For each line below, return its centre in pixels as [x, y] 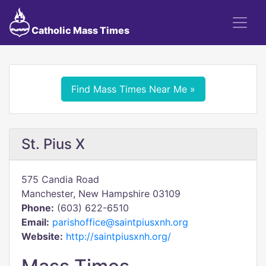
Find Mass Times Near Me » [133, 89]
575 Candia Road [60, 179]
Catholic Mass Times [79, 30]
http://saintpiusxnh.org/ [118, 236]
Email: [35, 222]
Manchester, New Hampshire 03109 [101, 194]
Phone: [38, 208]
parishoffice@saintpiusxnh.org [120, 222]
